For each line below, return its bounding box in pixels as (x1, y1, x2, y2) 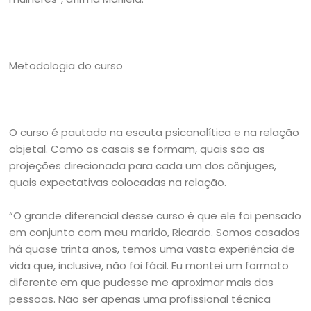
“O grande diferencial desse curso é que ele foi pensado (9, 208, 302, 223)
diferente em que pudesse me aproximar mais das (9, 275, 274, 289)
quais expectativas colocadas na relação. (9, 175, 227, 190)
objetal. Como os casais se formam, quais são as (9, 142, 266, 156)
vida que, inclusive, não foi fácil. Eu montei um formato (9, 258, 289, 273)
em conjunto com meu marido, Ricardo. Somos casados (9, 225, 301, 239)
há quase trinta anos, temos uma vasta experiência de (9, 242, 296, 256)
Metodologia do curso (9, 58, 124, 73)
